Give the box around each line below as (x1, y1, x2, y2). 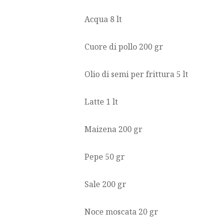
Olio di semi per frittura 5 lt (84, 69, 188, 80)
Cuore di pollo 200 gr (84, 41, 163, 53)
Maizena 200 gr (84, 124, 142, 135)
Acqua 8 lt (84, 14, 122, 25)
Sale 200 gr (84, 179, 126, 190)
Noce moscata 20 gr (84, 206, 158, 218)
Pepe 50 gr (84, 151, 125, 163)
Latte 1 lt (84, 96, 118, 108)
